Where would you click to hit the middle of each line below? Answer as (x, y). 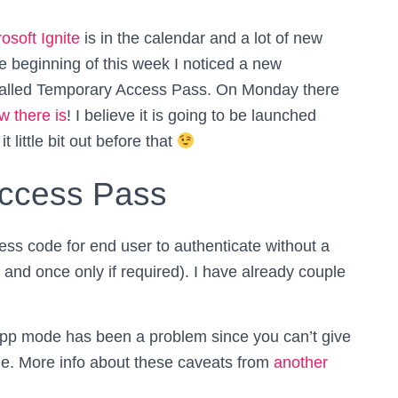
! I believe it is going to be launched (191, 115)
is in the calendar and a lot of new (201, 38)
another (301, 362)
